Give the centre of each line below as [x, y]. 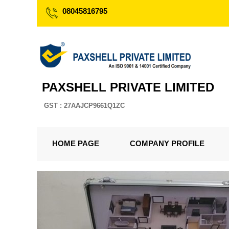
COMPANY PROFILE [167, 143]
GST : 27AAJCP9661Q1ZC [84, 106]
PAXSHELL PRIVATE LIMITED [128, 87]
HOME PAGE [76, 143]
